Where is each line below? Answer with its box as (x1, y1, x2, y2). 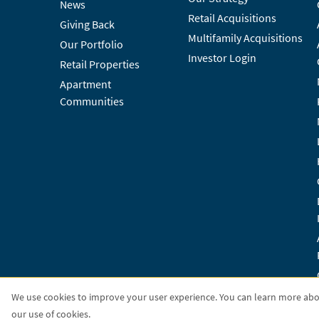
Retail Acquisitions (188, 10, 277, 26)
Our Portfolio (60, 36, 123, 52)
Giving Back (60, 16, 115, 32)
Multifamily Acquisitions (188, 30, 303, 46)
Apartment (60, 76, 111, 92)
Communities (60, 93, 124, 109)
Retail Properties (60, 56, 140, 72)
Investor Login (188, 50, 257, 66)
